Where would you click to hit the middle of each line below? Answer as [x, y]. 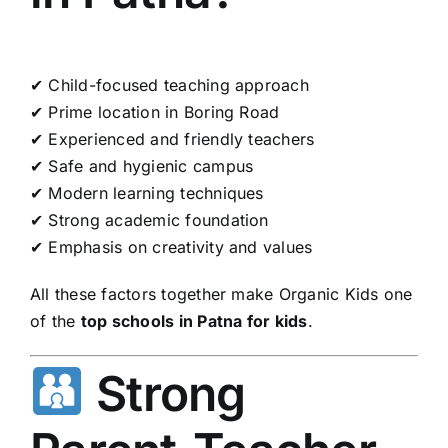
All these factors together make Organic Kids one [221, 293]
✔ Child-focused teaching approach [169, 84]
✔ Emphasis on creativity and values [171, 246]
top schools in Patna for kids [194, 320]
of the [55, 320]
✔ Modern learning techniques [147, 192]
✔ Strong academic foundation [149, 219]
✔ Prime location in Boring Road [155, 111]
